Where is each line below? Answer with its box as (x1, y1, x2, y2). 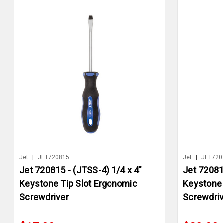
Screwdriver (19, 192, 69, 203)
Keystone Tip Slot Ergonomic (19, 178, 137, 189)
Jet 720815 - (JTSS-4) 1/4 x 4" (19, 165, 142, 176)
